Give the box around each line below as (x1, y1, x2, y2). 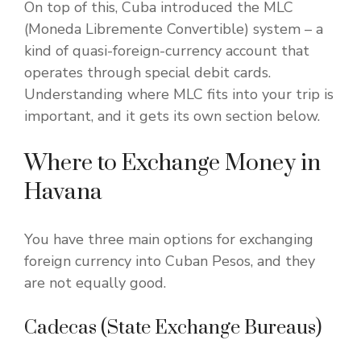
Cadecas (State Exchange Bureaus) (24, 316, 322, 341)
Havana (24, 178, 102, 207)
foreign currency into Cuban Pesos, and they (24, 251, 315, 272)
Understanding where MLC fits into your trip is (24, 85, 334, 105)
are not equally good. (24, 273, 166, 293)
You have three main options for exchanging (24, 230, 313, 250)
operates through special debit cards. (24, 63, 271, 83)
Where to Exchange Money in (24, 149, 321, 178)
